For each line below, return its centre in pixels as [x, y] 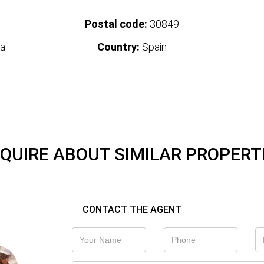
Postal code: [116, 24]
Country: [118, 47]
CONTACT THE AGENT [132, 210]
